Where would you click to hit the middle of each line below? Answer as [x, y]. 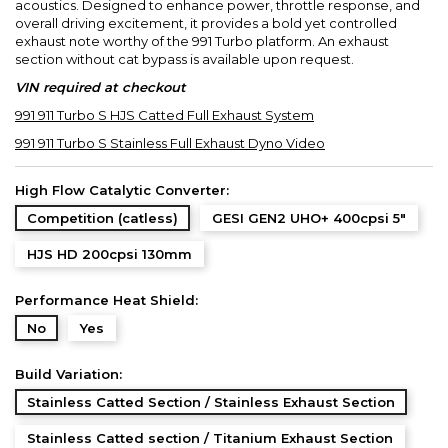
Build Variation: [68, 373]
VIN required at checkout [100, 86]
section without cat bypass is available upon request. [184, 58]
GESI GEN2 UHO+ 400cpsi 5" [309, 217]
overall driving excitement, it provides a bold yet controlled [206, 22]
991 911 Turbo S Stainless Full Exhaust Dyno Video [170, 142]
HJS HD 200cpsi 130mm [109, 253]
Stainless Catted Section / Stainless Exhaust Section [211, 401]
